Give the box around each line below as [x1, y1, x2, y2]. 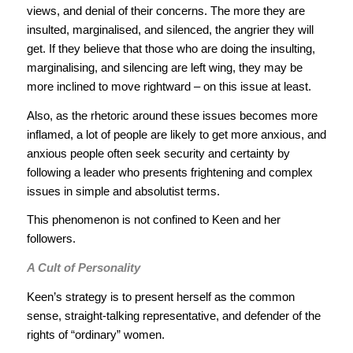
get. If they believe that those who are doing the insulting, [26, 41, 315, 55]
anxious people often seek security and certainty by [26, 146, 290, 160]
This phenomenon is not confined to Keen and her [26, 213, 281, 227]
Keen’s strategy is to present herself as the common [26, 289, 295, 303]
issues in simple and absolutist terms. [26, 184, 220, 198]
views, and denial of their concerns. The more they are [26, 3, 305, 17]
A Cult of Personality [26, 261, 140, 275]
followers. [26, 232, 76, 246]
